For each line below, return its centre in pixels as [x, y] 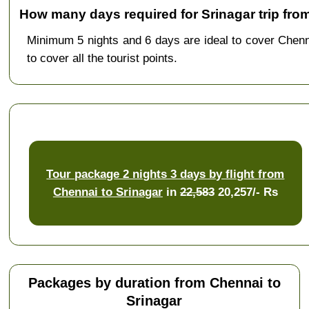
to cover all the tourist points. [102, 58]
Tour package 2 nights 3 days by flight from [166, 173]
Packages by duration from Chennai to [154, 283]
